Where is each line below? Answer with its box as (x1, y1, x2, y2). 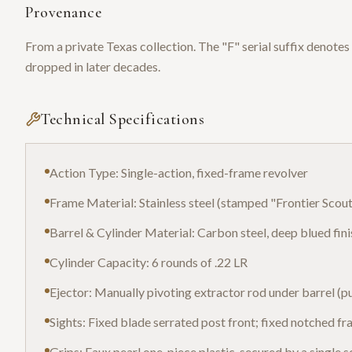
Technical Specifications (41, 110, 204, 130)
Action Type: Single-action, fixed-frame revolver (49, 165, 308, 181)
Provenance (25, 3, 101, 23)
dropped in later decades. (25, 59, 160, 75)
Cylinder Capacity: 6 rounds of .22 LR (49, 255, 247, 270)
